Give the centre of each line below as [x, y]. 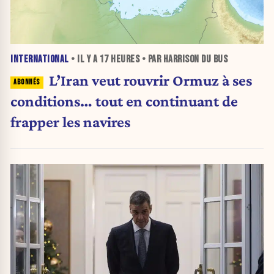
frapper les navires [70, 122]
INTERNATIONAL [40, 60]
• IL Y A [84, 60]
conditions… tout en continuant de [124, 101]
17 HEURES [119, 60]
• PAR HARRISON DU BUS [183, 60]
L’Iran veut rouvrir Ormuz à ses [150, 80]
